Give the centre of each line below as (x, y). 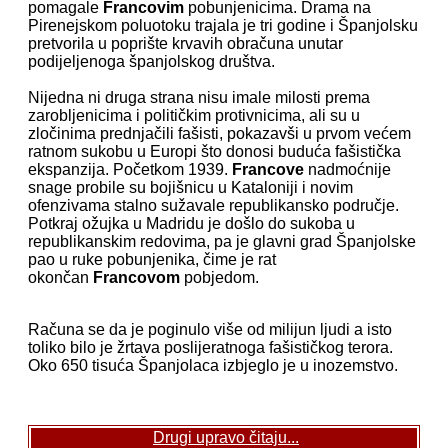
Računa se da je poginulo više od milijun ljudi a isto (210, 330)
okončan (60, 278)
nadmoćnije (347, 170)
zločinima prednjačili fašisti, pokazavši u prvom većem (219, 134)
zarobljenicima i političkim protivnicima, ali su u (194, 116)
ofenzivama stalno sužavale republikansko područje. (213, 206)
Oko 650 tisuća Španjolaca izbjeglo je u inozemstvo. (213, 366)
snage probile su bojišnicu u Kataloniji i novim (190, 188)
